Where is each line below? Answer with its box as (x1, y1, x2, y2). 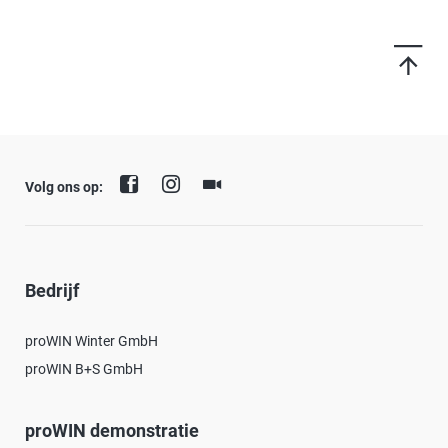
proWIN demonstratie (24, 420, 199, 442)
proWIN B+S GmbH (24, 360, 143, 377)
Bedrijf (24, 279, 79, 301)
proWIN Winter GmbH (24, 332, 158, 349)
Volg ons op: (24, 179, 103, 196)
